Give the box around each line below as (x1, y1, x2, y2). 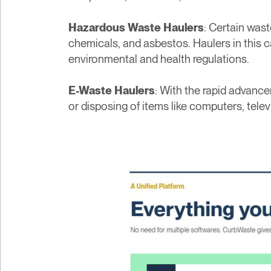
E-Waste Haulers (68, 83, 155, 97)
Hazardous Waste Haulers (68, 20, 204, 34)
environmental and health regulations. (68, 51, 250, 66)
